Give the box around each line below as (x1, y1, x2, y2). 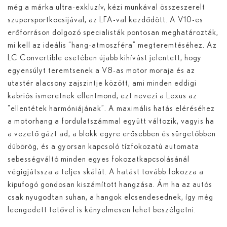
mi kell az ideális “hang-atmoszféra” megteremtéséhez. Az (8, 41, 217, 49)
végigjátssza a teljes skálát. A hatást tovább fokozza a (8, 167, 204, 176)
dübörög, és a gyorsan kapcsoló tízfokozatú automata (8, 142, 199, 150)
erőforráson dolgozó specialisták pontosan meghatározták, (8, 28, 218, 36)
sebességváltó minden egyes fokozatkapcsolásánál (8, 155, 190, 163)
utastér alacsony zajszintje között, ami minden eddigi (8, 79, 197, 87)
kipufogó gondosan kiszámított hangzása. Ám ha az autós (8, 180, 212, 188)
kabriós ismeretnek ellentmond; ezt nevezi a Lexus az (8, 91, 197, 100)
